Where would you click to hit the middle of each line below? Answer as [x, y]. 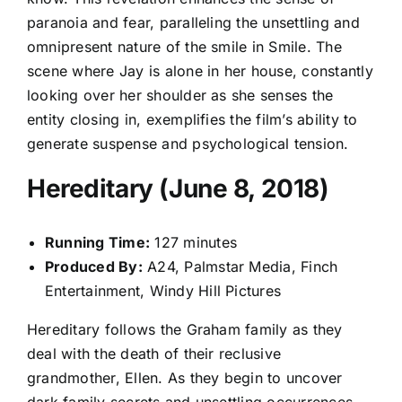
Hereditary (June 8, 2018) [178, 188]
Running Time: [98, 243]
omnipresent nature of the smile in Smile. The [184, 46]
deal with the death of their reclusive [154, 354]
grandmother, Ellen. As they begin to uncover [185, 378]
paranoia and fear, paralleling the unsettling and [193, 22]
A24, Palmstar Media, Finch [240, 267]
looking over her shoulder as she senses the [180, 95]
